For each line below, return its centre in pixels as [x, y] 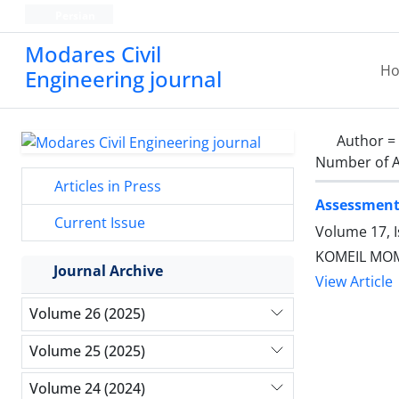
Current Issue [98, 222]
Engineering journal [123, 79]
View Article [354, 282]
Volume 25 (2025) [87, 351]
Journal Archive [108, 270]
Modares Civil [93, 54]
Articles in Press [106, 186]
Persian [73, 16]
